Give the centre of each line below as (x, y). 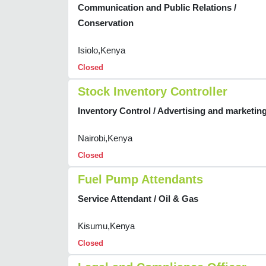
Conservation (106, 23)
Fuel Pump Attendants (140, 180)
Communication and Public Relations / (157, 8)
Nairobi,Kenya (105, 138)
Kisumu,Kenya (106, 226)
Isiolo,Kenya (102, 50)
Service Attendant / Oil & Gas (138, 199)
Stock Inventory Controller (153, 92)
